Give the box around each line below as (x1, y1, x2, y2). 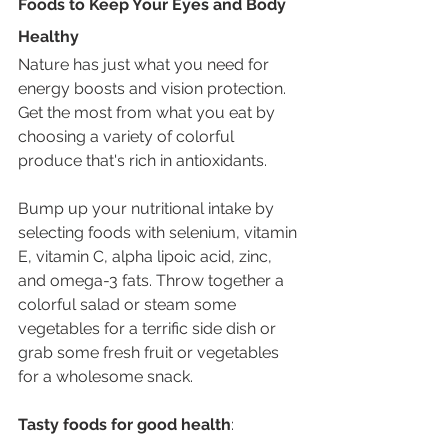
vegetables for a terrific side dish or (18, 318, 280, 338)
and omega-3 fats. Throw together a (18, 270, 288, 290)
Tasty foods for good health (18, 414, 231, 434)
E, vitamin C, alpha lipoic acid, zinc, (18, 246, 276, 266)
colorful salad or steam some (18, 294, 240, 314)
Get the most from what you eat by (18, 102, 279, 122)
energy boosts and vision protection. (18, 78, 290, 98)
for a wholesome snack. (18, 366, 197, 386)
